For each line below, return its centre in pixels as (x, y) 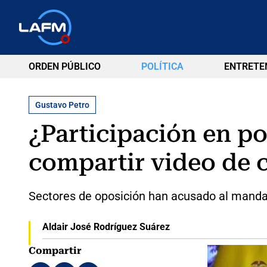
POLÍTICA (162, 66)
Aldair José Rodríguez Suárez (106, 226)
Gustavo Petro (62, 105)
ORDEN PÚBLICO (65, 66)
